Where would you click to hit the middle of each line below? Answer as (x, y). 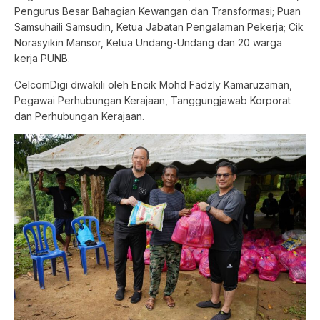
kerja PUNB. (42, 59)
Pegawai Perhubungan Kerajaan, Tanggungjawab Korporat (152, 100)
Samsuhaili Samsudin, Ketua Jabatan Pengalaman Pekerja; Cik (159, 27)
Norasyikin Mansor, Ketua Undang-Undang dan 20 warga (148, 43)
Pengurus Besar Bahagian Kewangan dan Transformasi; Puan (157, 11)
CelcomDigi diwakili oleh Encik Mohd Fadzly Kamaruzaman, (153, 84)
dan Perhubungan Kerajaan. (79, 116)
